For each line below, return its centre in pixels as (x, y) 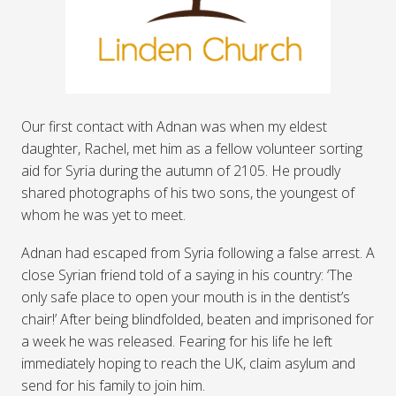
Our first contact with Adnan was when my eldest (174, 127)
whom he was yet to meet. (103, 215)
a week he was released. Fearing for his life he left (177, 342)
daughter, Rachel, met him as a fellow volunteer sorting (192, 149)
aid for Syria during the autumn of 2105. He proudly (181, 171)
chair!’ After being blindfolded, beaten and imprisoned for (198, 320)
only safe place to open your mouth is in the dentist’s (186, 297)
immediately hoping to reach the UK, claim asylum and (188, 364)
